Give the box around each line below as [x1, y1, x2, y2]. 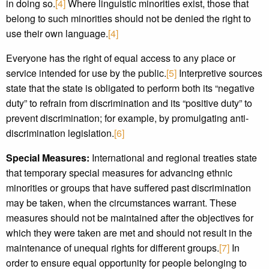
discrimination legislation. [6, 126, 114, 140]
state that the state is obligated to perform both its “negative [6, 81, 255, 95]
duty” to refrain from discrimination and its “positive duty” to [6, 96, 252, 110]
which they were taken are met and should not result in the [6, 226, 252, 240]
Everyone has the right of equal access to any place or [6, 51, 235, 65]
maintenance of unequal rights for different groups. [6, 241, 219, 255]
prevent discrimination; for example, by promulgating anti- [6, 111, 249, 125]
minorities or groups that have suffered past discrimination [6, 181, 251, 195]
